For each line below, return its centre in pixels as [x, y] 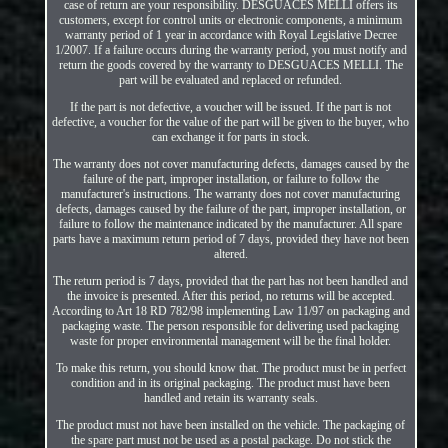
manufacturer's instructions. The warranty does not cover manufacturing [231, 193]
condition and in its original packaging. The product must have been [231, 382]
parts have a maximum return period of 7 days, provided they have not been [230, 238]
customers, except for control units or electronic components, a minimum [231, 19]
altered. [230, 253]
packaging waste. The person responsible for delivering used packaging [231, 325]
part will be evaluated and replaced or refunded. [231, 79]
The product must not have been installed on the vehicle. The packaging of [231, 424]
